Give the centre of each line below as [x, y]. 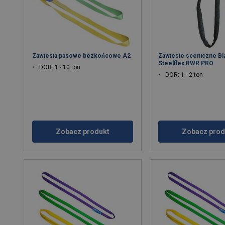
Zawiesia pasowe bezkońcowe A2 [82, 55]
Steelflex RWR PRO [186, 63]
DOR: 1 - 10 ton [60, 67]
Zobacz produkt [83, 131]
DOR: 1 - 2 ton [184, 75]
